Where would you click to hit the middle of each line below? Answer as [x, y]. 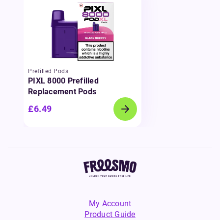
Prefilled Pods [48, 71]
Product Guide [110, 214]
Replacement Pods [62, 91]
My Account [110, 204]
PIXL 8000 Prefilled [63, 81]
